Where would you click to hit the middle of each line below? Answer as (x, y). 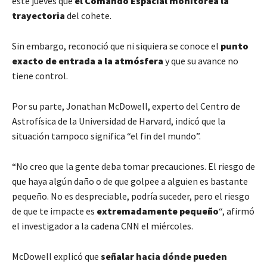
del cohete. (88, 16)
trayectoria (38, 16)
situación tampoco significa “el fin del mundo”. (106, 136)
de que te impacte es (54, 211)
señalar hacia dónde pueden (164, 257)
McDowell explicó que (56, 257)
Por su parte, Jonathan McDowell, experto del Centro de (126, 106)
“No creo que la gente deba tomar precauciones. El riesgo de (133, 167)
